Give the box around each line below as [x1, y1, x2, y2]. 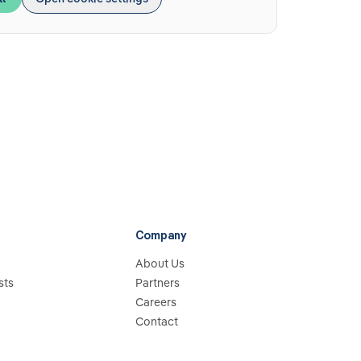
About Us [135, 256, 185, 271]
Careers [135, 295, 176, 309]
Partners [135, 276, 180, 290]
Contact [135, 314, 178, 329]
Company [135, 228, 186, 243]
